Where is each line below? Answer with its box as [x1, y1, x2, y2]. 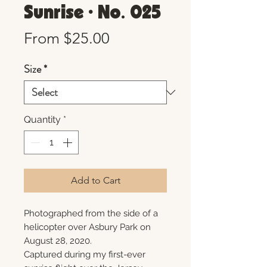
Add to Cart [70, 175, 120, 186]
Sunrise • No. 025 [24, 4, 161, 22]
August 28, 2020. [24, 235, 92, 246]
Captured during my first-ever [24, 249, 145, 260]
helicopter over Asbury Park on [24, 222, 151, 232]
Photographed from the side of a [24, 208, 158, 219]
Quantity [24, 114, 61, 125]
